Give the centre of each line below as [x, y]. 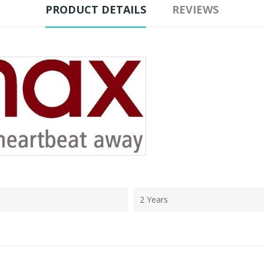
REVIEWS [195, 9]
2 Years [154, 199]
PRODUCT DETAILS [96, 9]
